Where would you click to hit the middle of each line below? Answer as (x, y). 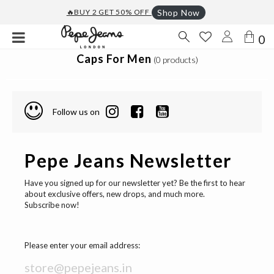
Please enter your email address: (82, 245)
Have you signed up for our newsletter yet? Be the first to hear (135, 183)
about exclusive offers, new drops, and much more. (115, 194)
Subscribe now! (52, 205)
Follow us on (76, 112)
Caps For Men (114, 58)
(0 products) (176, 60)
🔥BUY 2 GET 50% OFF (109, 12)
